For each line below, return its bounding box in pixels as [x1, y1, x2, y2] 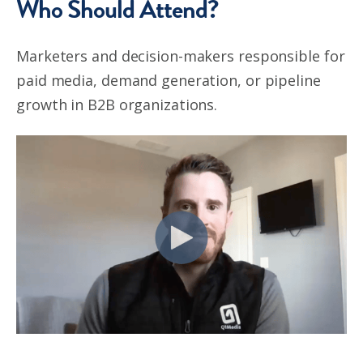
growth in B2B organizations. [16, 95, 218, 115]
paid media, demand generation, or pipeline [16, 70, 321, 91]
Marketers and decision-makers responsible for [16, 46, 345, 66]
